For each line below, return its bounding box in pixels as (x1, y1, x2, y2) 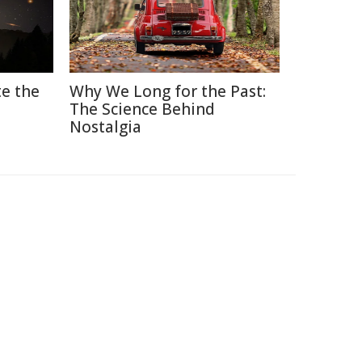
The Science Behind (69, 99, 215, 120)
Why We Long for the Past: (69, 81, 266, 102)
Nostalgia (69, 116, 141, 137)
